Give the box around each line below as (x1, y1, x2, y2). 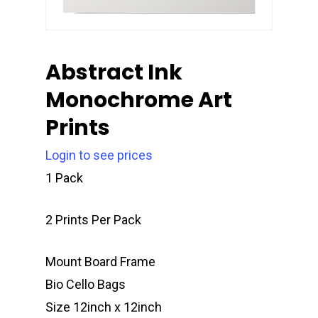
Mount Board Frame (45, 254, 155, 270)
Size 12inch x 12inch (45, 300, 162, 315)
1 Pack (45, 170, 83, 186)
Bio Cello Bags (45, 277, 126, 292)
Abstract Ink (45, 57, 182, 88)
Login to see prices (45, 148, 153, 163)
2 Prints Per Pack (45, 212, 141, 228)
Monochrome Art (45, 85, 232, 116)
